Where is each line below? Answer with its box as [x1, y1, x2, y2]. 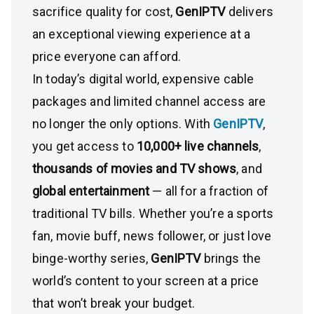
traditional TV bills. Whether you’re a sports [32, 206, 274, 221]
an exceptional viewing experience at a [32, 27, 251, 41]
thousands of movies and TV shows [32, 161, 237, 176]
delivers [228, 4, 274, 19]
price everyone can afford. [32, 49, 182, 64]
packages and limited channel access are [32, 94, 266, 109]
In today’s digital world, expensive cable [32, 71, 254, 86]
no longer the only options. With [32, 116, 214, 131]
